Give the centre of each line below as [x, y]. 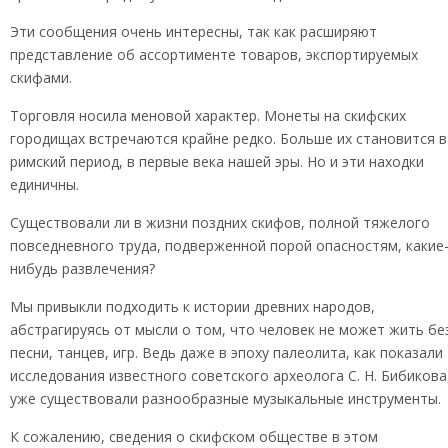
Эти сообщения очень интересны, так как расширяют [193, 31]
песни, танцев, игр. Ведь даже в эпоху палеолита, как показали [226, 352]
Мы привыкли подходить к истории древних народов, [192, 306]
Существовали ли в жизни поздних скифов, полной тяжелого [220, 222]
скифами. [41, 77]
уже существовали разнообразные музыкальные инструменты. [225, 398]
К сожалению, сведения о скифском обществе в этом [194, 436]
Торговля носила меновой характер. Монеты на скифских [208, 115]
